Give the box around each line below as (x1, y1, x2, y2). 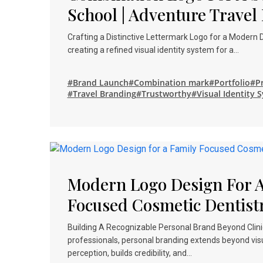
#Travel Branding (67, 88, 136, 99)
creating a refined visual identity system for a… (67, 45, 239, 55)
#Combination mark (128, 77, 209, 88)
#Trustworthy (136, 88, 191, 99)
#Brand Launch (67, 77, 129, 88)
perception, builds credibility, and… (67, 248, 192, 258)
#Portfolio (208, 77, 250, 88)
